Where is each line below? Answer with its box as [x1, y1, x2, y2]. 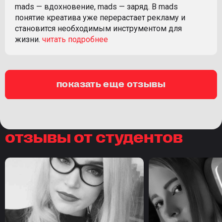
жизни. [15, 35, 40, 45]
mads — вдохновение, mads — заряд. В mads [15, 2, 178, 12]
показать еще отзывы [56, 78, 166, 89]
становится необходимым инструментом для [15, 24, 182, 34]
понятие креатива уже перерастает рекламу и [15, 13, 185, 23]
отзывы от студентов [5, 126, 183, 146]
